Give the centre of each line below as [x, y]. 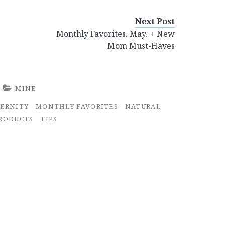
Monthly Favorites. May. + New [116, 33]
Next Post [155, 21]
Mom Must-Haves [141, 45]
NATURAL [143, 106]
